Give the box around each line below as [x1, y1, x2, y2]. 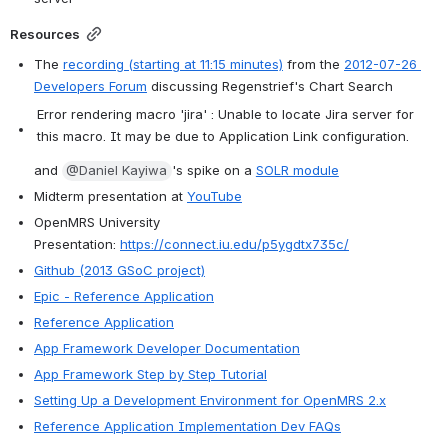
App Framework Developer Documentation [34, 340, 300, 357]
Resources [10, 26, 80, 43]
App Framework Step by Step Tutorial [34, 366, 267, 383]
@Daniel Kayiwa [65, 162, 167, 179]
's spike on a [171, 162, 256, 179]
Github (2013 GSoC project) [34, 262, 205, 279]
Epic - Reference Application [34, 288, 214, 305]
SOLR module [255, 162, 339, 179]
